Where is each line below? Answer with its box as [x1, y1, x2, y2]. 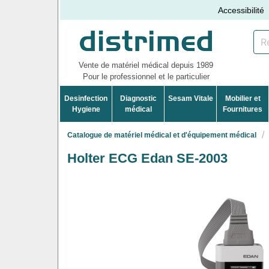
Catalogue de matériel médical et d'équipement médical [67, 130, 256, 139]
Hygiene [71, 104, 100, 113]
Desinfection [64, 94, 108, 103]
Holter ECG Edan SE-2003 [67, 150, 228, 166]
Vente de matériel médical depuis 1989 [79, 60, 213, 70]
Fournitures [223, 104, 263, 113]
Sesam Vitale [168, 94, 213, 103]
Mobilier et [225, 94, 261, 103]
